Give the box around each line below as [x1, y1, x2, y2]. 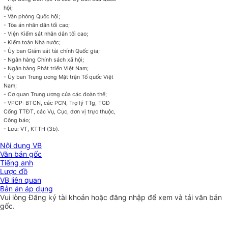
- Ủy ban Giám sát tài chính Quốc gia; [4, 48, 100, 55]
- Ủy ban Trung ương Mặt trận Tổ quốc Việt [4, 74, 114, 81]
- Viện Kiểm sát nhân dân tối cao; [4, 31, 89, 38]
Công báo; [4, 117, 31, 124]
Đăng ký [28, 193, 59, 202]
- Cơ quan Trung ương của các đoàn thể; [4, 91, 107, 98]
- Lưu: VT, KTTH [4, 126, 46, 133]
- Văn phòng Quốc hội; [4, 13, 61, 20]
